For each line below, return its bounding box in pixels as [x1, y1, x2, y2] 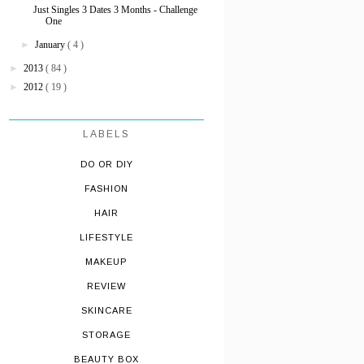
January [35, 38, 68, 50]
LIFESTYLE [80, 232, 133, 242]
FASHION [84, 183, 128, 193]
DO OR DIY [80, 158, 133, 169]
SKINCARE [80, 305, 132, 315]
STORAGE [82, 329, 131, 340]
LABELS [83, 128, 130, 140]
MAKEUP [85, 256, 128, 266]
